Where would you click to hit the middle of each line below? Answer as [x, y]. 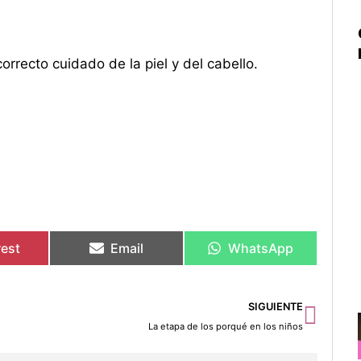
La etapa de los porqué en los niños [226, 327]
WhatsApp [261, 249]
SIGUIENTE [276, 307]
